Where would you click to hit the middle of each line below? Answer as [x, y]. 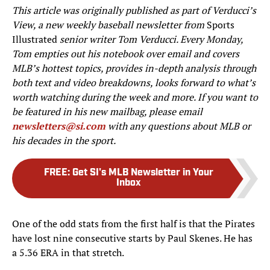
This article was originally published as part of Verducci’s [134, 11]
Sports [221, 25]
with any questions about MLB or [178, 126]
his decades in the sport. [64, 141]
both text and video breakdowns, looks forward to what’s [134, 83]
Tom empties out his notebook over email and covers [126, 54]
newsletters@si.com [59, 126]
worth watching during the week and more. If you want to [135, 97]
